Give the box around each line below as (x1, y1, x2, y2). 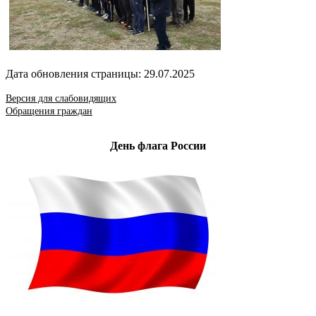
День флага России (110, 139, 206, 152)
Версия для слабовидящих (6, 92, 116, 104)
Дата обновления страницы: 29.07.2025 (6, 67, 195, 80)
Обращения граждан (6, 105, 92, 116)
